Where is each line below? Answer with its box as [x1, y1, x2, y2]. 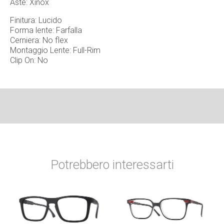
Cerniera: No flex [10, 35, 68, 45]
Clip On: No [10, 55, 48, 65]
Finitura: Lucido [10, 15, 62, 25]
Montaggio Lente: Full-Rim [10, 45, 100, 55]
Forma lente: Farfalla [10, 25, 82, 35]
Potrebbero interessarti [50, 157, 174, 172]
